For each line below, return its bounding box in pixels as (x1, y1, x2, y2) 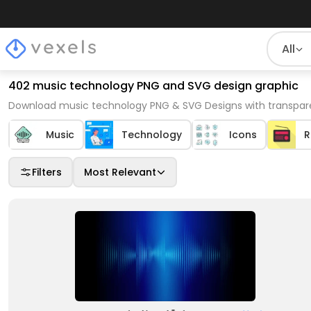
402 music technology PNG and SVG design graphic (8, 78, 299, 94)
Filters (32, 165, 62, 179)
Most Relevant (84, 165, 156, 179)
